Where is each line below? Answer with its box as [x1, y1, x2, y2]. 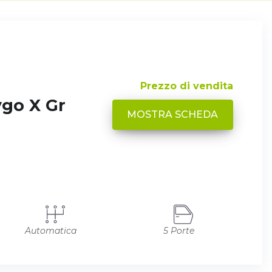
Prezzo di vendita [140, 80, 233, 92]
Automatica [24, 225, 76, 236]
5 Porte [163, 225, 194, 236]
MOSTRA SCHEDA [127, 108, 219, 120]
